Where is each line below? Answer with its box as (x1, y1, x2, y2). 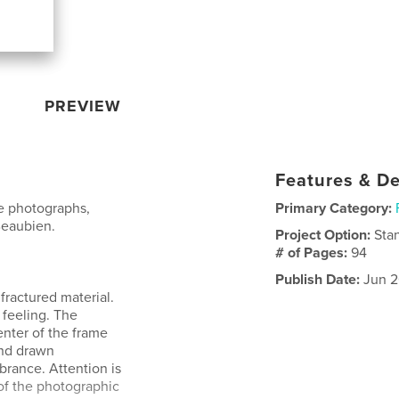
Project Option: (275, 226, 375, 244)
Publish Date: (275, 271, 361, 289)
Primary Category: (275, 199, 393, 217)
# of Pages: (275, 244, 352, 262)
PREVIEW (45, 96, 122, 116)
